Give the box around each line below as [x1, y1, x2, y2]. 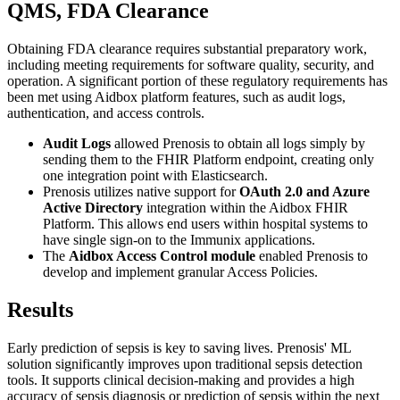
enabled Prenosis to [255, 247, 368, 263]
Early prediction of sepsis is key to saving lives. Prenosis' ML [7, 339, 351, 355]
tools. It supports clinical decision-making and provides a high [7, 371, 354, 387]
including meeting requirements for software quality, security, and [7, 56, 374, 72]
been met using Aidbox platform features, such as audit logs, [7, 88, 346, 104]
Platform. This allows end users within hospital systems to [43, 215, 368, 231]
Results [7, 297, 73, 321]
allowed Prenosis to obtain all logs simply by [111, 135, 365, 151]
